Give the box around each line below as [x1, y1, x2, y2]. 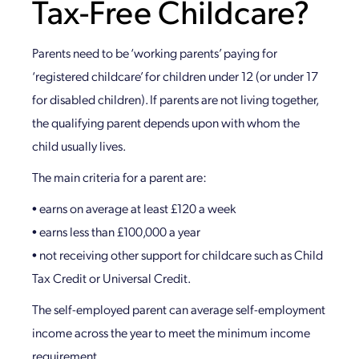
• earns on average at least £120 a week [32, 200, 236, 216]
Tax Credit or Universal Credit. [32, 269, 191, 286]
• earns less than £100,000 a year [32, 223, 200, 240]
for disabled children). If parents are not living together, [32, 91, 318, 107]
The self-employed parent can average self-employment [32, 301, 325, 317]
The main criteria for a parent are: [32, 168, 207, 185]
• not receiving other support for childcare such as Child [32, 246, 323, 263]
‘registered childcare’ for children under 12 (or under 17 [32, 67, 318, 84]
